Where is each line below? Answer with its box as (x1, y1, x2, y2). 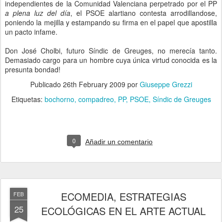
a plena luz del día (5, 8, 70, 18)
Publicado (30, 79, 63, 89)
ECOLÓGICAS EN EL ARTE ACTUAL (41, 204, 206, 218)
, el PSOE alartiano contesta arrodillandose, (70, 8, 217, 18)
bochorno (44, 94, 74, 104)
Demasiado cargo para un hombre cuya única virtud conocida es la (5, 55, 217, 65)
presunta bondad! (5, 64, 60, 74)
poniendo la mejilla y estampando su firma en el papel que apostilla (5, 17, 217, 27)
